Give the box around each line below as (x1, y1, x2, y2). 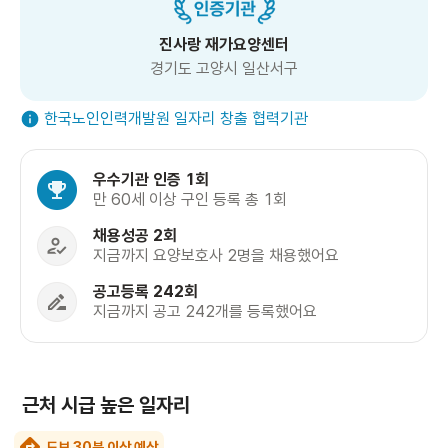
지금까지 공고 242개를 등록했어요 (93, 302, 317, 322)
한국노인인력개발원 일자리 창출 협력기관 (44, 109, 308, 129)
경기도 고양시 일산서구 (150, 59, 298, 79)
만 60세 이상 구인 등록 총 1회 (93, 190, 287, 210)
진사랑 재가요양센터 (159, 35, 289, 55)
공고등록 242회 (93, 282, 198, 302)
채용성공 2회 (93, 226, 177, 246)
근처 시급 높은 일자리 (22, 393, 190, 418)
